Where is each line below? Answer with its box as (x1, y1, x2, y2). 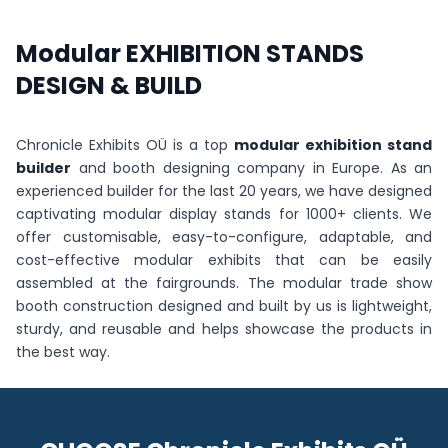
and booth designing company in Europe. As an (71, 158, 432, 179)
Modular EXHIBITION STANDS (16, 37, 364, 71)
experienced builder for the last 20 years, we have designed (16, 181, 432, 202)
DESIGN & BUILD (16, 69, 202, 103)
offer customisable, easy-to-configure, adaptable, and (16, 227, 432, 248)
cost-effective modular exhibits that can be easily (16, 250, 432, 271)
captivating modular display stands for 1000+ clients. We (16, 204, 432, 225)
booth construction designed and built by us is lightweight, (16, 296, 432, 317)
